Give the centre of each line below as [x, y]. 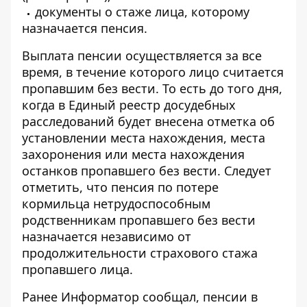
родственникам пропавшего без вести [139, 220]
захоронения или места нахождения [133, 154]
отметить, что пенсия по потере [120, 187]
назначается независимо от [107, 236]
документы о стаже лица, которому [142, 12]
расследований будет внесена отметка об [148, 121]
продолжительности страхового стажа [140, 253]
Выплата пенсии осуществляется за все [142, 56]
